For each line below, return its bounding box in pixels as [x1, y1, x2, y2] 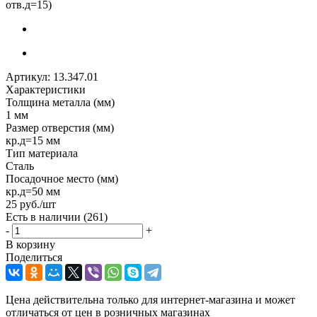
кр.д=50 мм [6, 185, 60, 197]
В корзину [6, 238, 55, 250]
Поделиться [6, 250, 62, 263]
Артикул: [6, 70, 50, 83]
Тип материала [6, 146, 78, 159]
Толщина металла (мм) [6, 96, 115, 108]
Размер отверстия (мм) [6, 121, 114, 134]
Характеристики [6, 83, 86, 96]
